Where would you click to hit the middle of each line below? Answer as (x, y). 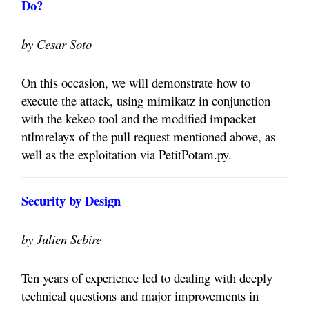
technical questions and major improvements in (140, 296)
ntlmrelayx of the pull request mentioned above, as (148, 137)
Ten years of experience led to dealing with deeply (147, 278)
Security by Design (71, 201)
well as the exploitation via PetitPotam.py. (127, 154)
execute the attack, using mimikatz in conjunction (146, 101)
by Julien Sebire (61, 239)
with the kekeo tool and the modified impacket (139, 119)
